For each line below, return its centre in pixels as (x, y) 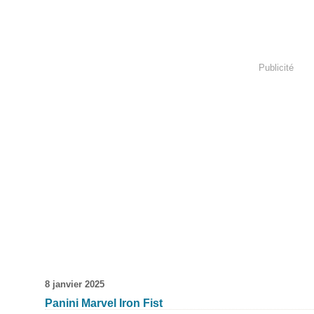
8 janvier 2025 (75, 284)
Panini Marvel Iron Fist (104, 303)
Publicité (276, 67)
